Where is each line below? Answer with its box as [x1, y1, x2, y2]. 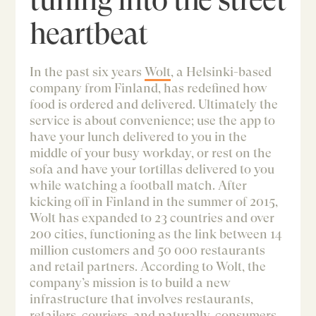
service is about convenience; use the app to [30, 113, 276, 128]
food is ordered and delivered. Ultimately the [30, 97, 279, 112]
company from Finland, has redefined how [30, 80, 268, 96]
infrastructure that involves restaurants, [30, 291, 254, 307]
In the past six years [30, 64, 145, 80]
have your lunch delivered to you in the [30, 129, 248, 145]
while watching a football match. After [30, 178, 248, 193]
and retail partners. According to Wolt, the [30, 259, 267, 274]
